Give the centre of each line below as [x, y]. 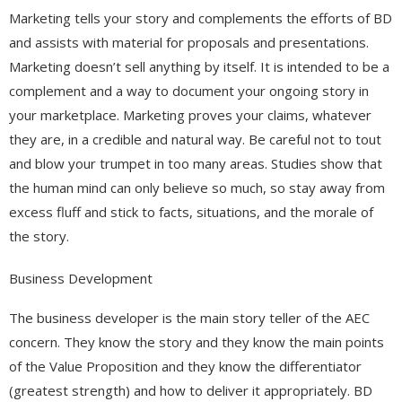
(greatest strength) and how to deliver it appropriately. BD [191, 390]
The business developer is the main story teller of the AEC [189, 317]
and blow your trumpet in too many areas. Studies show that [196, 163]
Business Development [81, 278]
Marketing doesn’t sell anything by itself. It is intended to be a [199, 66]
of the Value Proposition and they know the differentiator [185, 366]
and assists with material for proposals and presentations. [189, 42]
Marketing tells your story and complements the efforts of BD [201, 17]
